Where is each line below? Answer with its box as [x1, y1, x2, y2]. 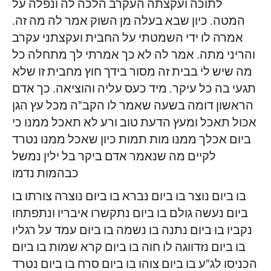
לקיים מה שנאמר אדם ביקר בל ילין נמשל [12, 149, 216, 165]
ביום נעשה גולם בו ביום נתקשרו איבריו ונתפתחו [12, 206, 248, 222]
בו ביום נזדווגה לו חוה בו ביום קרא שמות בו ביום [12, 240, 246, 256]
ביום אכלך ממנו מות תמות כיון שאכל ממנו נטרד [12, 132, 251, 148]
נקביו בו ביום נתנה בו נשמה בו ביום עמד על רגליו [12, 223, 252, 239]
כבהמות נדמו [12, 166, 79, 182]
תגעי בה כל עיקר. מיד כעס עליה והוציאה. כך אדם [12, 82, 256, 97]
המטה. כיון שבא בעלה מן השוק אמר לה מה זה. [12, 14, 245, 30]
